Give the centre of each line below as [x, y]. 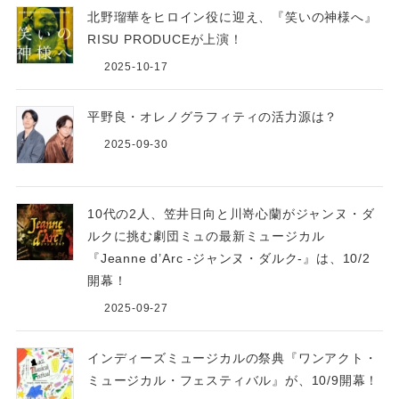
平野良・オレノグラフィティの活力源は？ [212, 117]
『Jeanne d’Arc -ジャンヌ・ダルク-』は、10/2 [228, 258]
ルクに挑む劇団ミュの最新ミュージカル [206, 236]
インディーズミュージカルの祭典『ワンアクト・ [232, 358]
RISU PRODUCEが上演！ [165, 40]
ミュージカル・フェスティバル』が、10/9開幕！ [233, 380]
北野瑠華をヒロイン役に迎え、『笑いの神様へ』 [232, 17]
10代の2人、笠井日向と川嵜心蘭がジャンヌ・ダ [231, 213]
